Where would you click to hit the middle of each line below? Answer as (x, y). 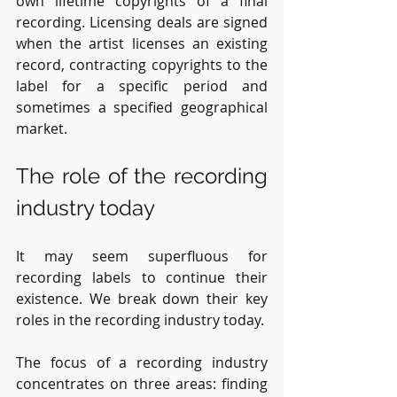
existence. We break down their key (142, 298)
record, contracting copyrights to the (142, 64)
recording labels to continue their (142, 277)
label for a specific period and (142, 86)
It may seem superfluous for (142, 256)
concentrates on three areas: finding (142, 383)
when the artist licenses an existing (142, 43)
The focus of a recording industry (142, 362)
